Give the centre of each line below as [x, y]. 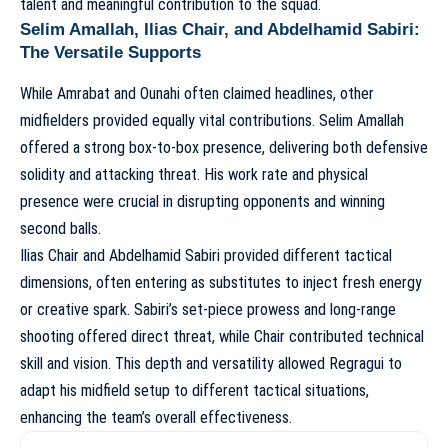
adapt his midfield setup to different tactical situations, [194, 390]
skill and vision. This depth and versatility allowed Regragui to [211, 363]
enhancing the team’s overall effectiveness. [156, 417]
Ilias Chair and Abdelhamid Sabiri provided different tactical [206, 255]
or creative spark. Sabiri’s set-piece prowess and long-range [208, 309]
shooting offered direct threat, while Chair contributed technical [222, 336]
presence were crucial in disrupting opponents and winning [202, 201]
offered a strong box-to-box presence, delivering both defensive [224, 147]
